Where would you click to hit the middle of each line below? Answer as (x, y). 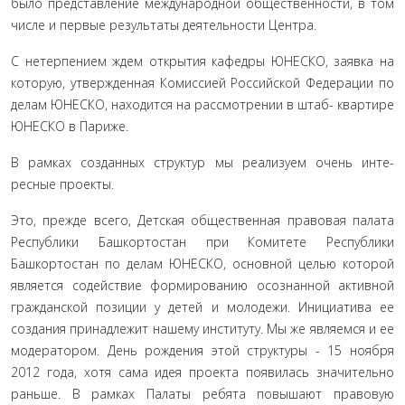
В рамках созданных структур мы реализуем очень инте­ (202, 162)
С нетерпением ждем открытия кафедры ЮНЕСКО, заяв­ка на (202, 61)
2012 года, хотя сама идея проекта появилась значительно (202, 372)
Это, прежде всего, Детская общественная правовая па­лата (202, 220)
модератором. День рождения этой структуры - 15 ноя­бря (202, 350)
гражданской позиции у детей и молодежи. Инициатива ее (202, 307)
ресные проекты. (62, 184)
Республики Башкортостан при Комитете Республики (202, 242)
